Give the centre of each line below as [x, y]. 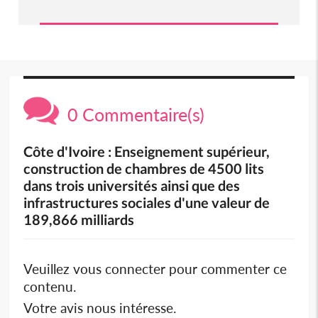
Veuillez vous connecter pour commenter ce [155, 268]
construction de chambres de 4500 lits [144, 168]
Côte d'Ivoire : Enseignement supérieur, [147, 151]
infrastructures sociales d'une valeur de [147, 202]
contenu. [50, 286]
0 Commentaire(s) [132, 114]
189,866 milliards [79, 219]
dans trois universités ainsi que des [132, 185]
